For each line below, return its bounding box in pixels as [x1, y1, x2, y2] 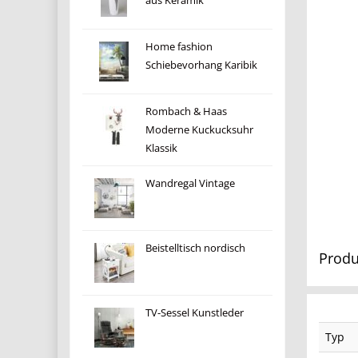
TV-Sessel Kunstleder [145, 306, 245, 320]
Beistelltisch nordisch [145, 241, 246, 255]
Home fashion [145, 40, 213, 54]
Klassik [145, 141, 178, 155]
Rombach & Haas [145, 105, 228, 118]
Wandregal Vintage [145, 177, 236, 190]
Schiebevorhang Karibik [145, 58, 258, 72]
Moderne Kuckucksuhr [145, 123, 254, 137]
